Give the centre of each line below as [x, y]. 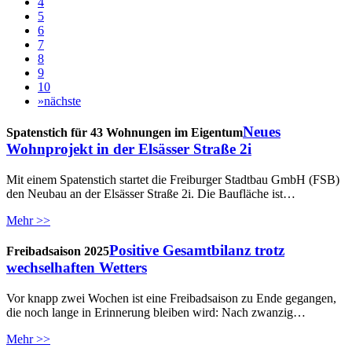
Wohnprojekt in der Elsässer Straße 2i [129, 148]
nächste [62, 101]
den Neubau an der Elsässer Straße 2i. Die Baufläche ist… [151, 193]
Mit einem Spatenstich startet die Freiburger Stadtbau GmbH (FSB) [173, 179]
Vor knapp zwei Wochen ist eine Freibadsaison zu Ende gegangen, [171, 299]
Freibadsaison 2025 [58, 251]
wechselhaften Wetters [77, 268]
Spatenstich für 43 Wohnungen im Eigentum [125, 132]
